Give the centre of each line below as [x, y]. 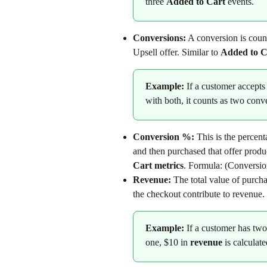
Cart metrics [158, 165]
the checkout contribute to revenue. [199, 194]
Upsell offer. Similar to [177, 52]
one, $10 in [168, 242]
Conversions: [159, 38]
